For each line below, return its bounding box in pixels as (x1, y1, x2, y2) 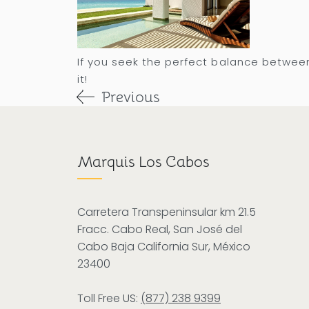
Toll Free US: (77, 290, 141, 306)
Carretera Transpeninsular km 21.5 (77, 203, 256, 220)
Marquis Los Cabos (77, 152, 209, 171)
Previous (101, 87, 159, 106)
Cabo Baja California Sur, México (77, 238, 250, 255)
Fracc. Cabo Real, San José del (77, 221, 242, 237)
